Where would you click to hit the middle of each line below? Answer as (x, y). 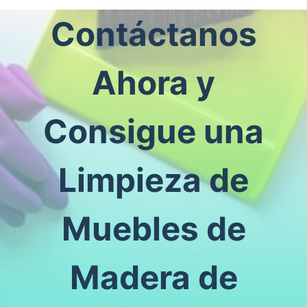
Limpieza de (153, 180)
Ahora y (153, 82)
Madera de (153, 277)
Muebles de (153, 228)
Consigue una (153, 131)
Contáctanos (153, 34)
